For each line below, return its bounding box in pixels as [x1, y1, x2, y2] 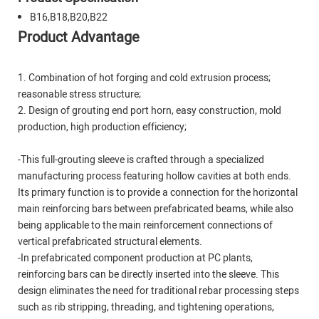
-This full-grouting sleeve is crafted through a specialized [18, 152, 264, 167]
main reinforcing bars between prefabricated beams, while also [18, 201, 293, 216]
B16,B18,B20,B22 [29, 9, 108, 25]
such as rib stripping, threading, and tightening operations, [18, 299, 274, 315]
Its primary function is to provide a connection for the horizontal [18, 184, 298, 200]
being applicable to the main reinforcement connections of [18, 217, 273, 233]
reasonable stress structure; [18, 86, 141, 102]
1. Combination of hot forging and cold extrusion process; [18, 70, 271, 85]
